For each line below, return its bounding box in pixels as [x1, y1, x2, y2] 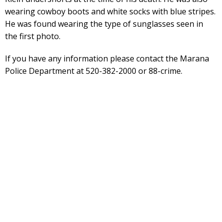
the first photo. [5, 30, 60, 42]
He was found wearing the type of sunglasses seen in [5, 18, 203, 29]
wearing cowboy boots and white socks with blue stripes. [5, 5, 216, 17]
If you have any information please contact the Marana [5, 53, 209, 64]
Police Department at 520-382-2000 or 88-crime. [5, 65, 182, 76]
